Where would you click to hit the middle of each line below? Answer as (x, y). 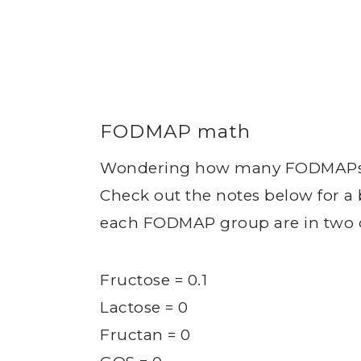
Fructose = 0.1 (154, 280)
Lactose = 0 (144, 307)
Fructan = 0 (145, 335)
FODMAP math (175, 131)
